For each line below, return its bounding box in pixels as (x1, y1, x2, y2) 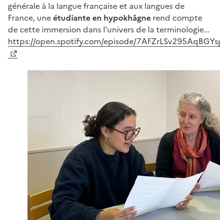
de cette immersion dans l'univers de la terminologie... (8, 24, 210, 34)
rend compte (151, 12, 202, 23)
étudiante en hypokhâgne (53, 12, 151, 23)
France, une (8, 12, 53, 23)
